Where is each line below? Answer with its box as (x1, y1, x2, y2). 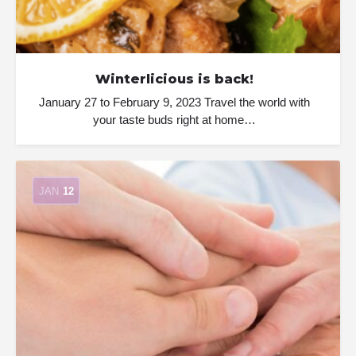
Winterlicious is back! (95, 72, 253, 87)
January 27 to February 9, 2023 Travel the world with (38, 95, 310, 109)
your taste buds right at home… (92, 113, 256, 126)
